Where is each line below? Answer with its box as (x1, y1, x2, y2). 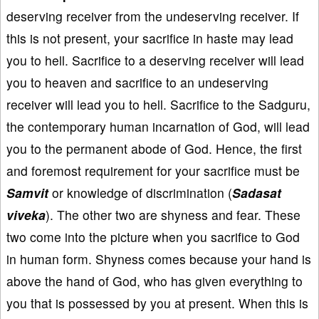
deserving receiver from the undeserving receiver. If (6, 7, 299, 26)
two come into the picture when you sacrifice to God (6, 228, 300, 246)
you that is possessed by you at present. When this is (6, 294, 308, 313)
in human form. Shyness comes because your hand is (6, 250, 311, 268)
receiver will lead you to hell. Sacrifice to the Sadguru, (6, 95, 310, 114)
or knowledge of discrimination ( (48, 184, 232, 202)
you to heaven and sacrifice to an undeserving (6, 73, 268, 92)
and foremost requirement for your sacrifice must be (6, 162, 300, 180)
